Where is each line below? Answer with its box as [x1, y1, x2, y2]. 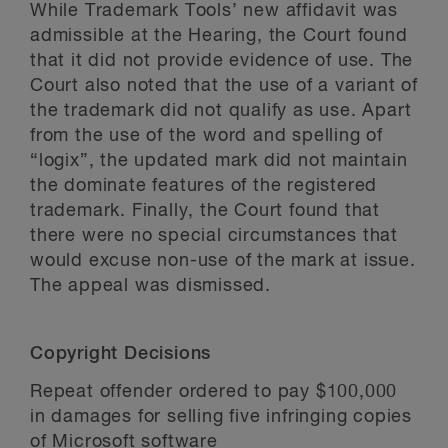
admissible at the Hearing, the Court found [30, 27, 408, 45]
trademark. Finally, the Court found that [30, 202, 380, 220]
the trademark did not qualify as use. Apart [30, 102, 412, 120]
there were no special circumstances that [30, 227, 398, 245]
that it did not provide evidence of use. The [30, 52, 414, 70]
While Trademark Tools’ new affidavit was [30, 2, 398, 20]
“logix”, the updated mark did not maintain [30, 152, 408, 170]
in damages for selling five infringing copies [30, 408, 412, 426]
